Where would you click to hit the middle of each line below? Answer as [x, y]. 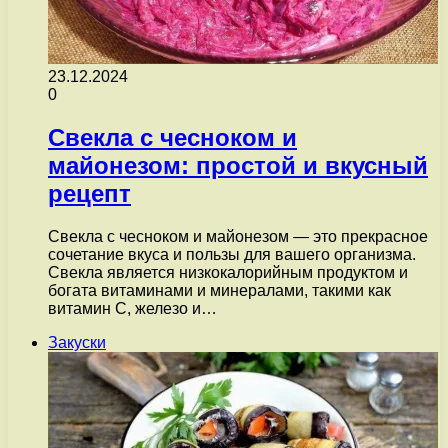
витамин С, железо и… [132, 308]
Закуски [77, 342]
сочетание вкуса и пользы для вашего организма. [232, 254]
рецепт [89, 193]
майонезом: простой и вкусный [238, 165]
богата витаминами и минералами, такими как [219, 290]
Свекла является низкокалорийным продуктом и [228, 272]
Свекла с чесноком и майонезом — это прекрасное [238, 236]
